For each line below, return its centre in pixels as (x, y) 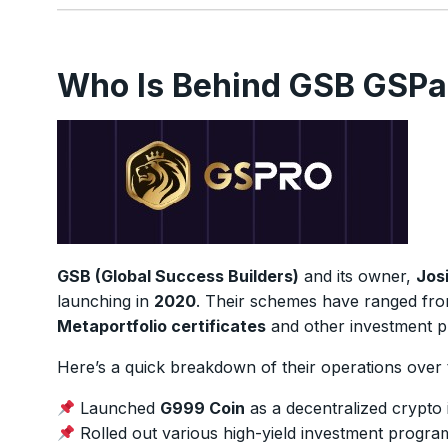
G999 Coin (203, 408)
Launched (118, 408)
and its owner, (357, 276)
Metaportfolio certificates (161, 326)
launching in (105, 301)
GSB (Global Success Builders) (178, 276)
